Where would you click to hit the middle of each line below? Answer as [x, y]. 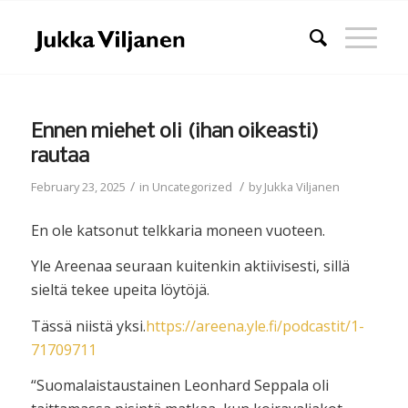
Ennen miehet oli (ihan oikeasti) [174, 132]
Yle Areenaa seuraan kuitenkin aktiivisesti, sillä [190, 266]
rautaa [60, 157]
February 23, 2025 [78, 187]
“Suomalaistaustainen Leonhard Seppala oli [179, 386]
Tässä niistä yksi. [88, 326]
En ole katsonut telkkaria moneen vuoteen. [178, 230]
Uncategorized [192, 187]
